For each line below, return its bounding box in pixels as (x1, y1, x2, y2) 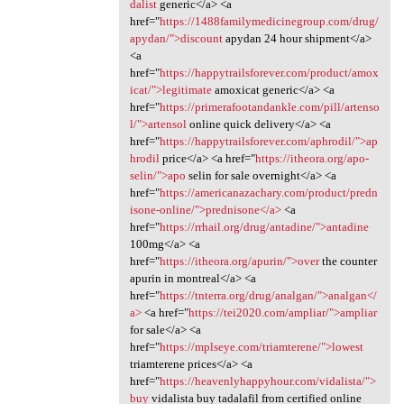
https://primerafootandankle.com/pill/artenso (159, 99, 380, 114)
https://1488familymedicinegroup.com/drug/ (159, 14, 379, 28)
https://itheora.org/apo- (254, 151, 369, 165)
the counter (318, 253, 377, 268)
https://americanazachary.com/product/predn (159, 185, 378, 199)
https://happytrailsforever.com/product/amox (159, 65, 379, 79)
